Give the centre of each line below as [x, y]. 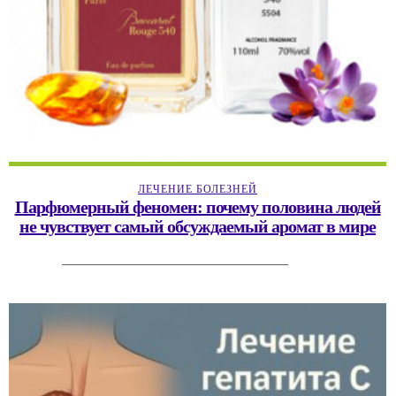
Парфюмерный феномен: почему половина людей [198, 206]
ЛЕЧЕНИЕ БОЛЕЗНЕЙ [198, 189]
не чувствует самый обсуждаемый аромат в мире [198, 226]
